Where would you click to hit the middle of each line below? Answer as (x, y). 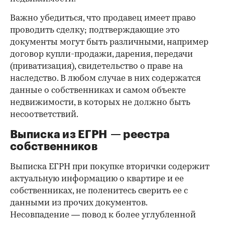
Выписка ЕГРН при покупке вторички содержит (110, 167)
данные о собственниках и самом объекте (98, 91)
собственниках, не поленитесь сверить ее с (99, 191)
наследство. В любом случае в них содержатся (105, 79)
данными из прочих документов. (79, 203)
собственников (54, 147)
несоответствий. (44, 115)
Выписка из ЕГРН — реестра (90, 135)
